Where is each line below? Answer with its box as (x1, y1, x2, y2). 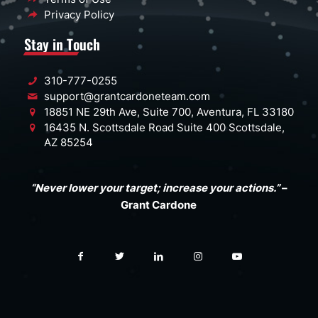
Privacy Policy (44, 7, 115, 21)
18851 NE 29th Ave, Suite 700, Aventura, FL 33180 (44, 104, 295, 119)
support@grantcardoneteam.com (44, 89, 211, 104)
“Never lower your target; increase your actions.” (30, 181, 280, 195)
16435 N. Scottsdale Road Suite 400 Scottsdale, (44, 120, 285, 134)
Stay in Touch (23, 33, 100, 55)
